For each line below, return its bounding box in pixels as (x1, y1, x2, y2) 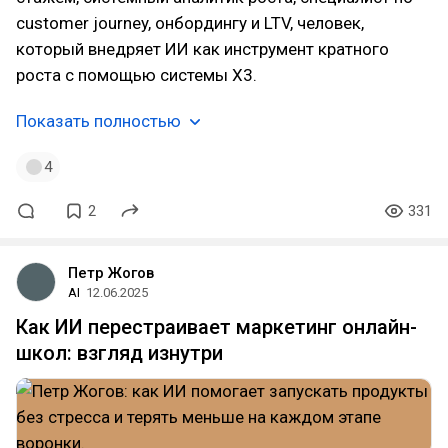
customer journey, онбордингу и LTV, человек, (16, 13, 364, 33)
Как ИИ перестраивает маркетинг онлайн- (16, 315, 417, 339)
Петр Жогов (68, 264, 154, 282)
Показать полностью (16, 111, 181, 131)
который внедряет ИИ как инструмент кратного (16, 39, 389, 59)
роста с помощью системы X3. (16, 65, 257, 85)
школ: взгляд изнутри (16, 341, 223, 365)
